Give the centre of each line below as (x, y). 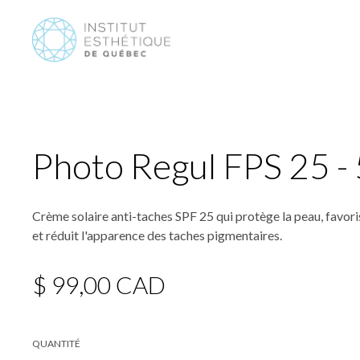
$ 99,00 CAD (99, 284)
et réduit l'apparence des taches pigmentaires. (157, 235)
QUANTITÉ (56, 344)
